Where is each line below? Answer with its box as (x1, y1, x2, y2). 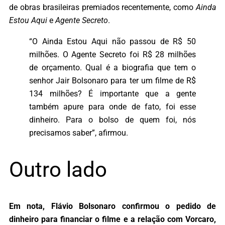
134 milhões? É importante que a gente (29, 88, 196, 98)
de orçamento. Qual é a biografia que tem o (29, 62, 196, 72)
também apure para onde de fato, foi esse (29, 101, 196, 111)
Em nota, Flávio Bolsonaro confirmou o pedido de (9, 201, 216, 211)
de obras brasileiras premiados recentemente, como (9, 2, 196, 12)
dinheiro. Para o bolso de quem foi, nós (29, 115, 196, 125)
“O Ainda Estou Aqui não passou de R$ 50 (29, 36, 196, 46)
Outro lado (9, 157, 107, 182)
